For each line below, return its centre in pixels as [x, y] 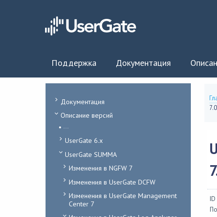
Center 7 [81, 203]
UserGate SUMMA [91, 154]
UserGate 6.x [84, 140]
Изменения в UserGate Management [123, 195]
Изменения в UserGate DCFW [112, 182]
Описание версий [86, 115]
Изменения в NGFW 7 [101, 168]
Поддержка [74, 63]
